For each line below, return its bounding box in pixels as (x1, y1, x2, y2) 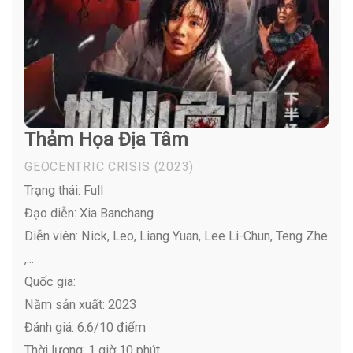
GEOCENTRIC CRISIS (24, 159, 151, 175)
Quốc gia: (24, 273, 76, 289)
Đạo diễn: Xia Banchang (24, 205, 154, 221)
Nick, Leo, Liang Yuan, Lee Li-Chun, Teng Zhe (78, 228, 329, 243)
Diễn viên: (24, 228, 79, 243)
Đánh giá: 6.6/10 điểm (24, 319, 147, 335)
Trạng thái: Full (24, 182, 104, 198)
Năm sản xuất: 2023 (24, 296, 137, 312)
